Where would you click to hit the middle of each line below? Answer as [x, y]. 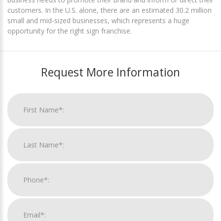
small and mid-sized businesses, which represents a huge [98, 21]
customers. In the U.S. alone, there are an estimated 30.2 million [110, 10]
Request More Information [110, 72]
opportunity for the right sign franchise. [70, 31]
